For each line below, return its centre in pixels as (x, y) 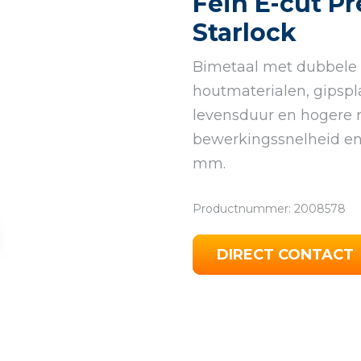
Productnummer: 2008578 (269, 209)
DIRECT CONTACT (285, 255)
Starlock (245, 33)
